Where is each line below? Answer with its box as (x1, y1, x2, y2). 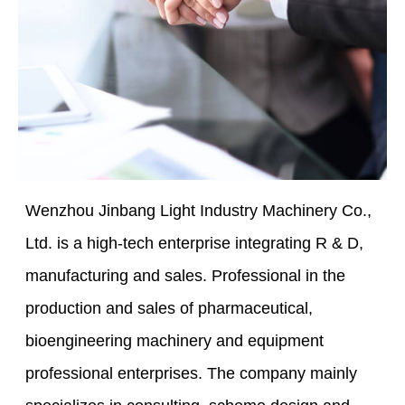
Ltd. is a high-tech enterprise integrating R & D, (25, 234, 364, 253)
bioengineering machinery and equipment (25, 332, 325, 351)
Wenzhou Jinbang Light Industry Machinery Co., (25, 202, 372, 221)
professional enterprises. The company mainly (25, 364, 358, 383)
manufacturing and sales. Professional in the (25, 267, 346, 286)
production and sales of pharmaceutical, (25, 299, 314, 318)
